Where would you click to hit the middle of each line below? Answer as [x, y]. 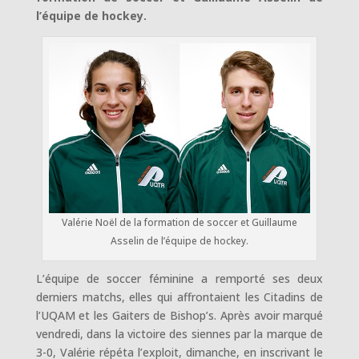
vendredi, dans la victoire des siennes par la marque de [179, 333]
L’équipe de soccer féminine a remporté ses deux [179, 278]
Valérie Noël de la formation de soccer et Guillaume [179, 222]
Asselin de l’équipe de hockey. [179, 240]
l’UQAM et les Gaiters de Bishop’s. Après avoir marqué [179, 315]
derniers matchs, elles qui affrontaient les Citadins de [179, 296]
